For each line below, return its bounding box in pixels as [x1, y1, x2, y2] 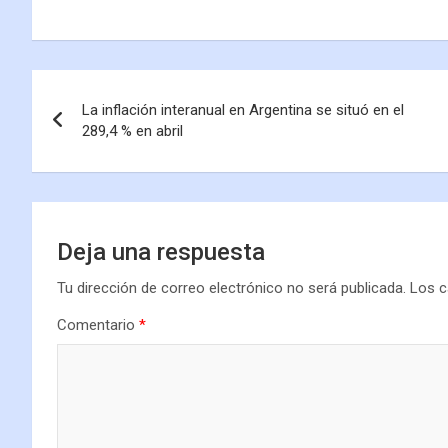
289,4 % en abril [82, 121, 183, 140]
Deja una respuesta [57, 237, 265, 266]
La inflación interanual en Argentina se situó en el [82, 100, 404, 119]
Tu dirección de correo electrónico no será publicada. [57, 278, 406, 297]
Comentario [57, 315, 139, 334]
